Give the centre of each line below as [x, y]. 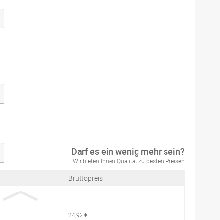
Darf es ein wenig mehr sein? [128, 151]
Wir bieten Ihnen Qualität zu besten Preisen [129, 161]
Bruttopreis [85, 178]
